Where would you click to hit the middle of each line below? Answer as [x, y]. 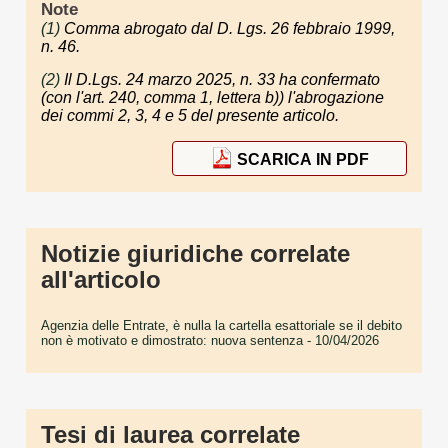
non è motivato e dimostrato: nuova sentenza [172, 340]
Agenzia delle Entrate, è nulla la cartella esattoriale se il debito [221, 325]
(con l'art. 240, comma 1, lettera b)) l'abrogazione [212, 97]
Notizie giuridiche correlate [195, 253]
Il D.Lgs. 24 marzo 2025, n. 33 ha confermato [222, 79]
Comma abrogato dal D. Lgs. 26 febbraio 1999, [229, 28]
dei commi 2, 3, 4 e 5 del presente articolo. [190, 115]
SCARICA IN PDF [302, 160]
